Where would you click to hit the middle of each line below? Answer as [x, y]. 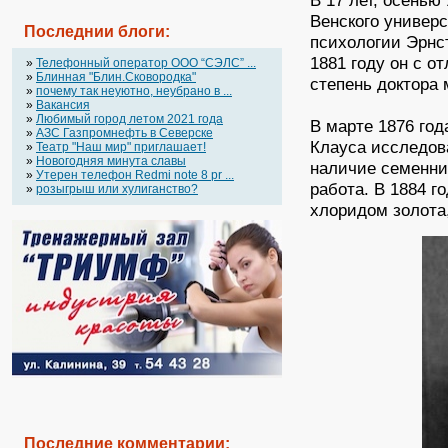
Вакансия [63, 105]
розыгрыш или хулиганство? [117, 189]
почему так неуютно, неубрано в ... [134, 91]
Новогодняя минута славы [111, 161]
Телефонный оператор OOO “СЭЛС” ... [146, 63]
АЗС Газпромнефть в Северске [124, 133]
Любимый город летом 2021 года [129, 119]
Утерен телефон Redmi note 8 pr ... [135, 175]
